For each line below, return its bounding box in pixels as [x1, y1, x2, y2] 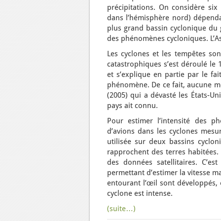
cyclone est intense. [107, 189, 173, 198]
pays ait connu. [107, 101, 158, 110]
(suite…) [107, 204, 136, 213]
